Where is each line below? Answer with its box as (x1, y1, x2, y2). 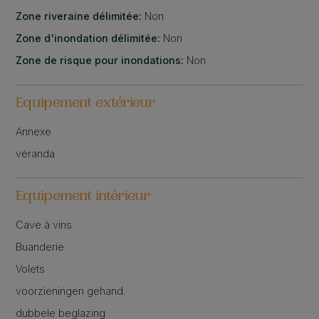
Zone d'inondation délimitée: (16, 32, 164, 45)
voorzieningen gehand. (16, 284, 127, 297)
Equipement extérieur (16, 96, 156, 111)
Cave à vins (16, 218, 73, 231)
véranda (16, 147, 56, 159)
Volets (16, 262, 46, 275)
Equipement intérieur (16, 189, 151, 204)
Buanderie (16, 240, 65, 253)
